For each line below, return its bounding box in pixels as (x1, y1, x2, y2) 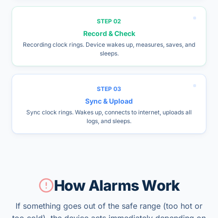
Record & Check (83, 29, 135, 37)
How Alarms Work (54, 177, 180, 194)
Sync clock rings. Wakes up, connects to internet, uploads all (26, 109, 192, 116)
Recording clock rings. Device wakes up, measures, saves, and (23, 41, 195, 48)
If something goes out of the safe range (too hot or (16, 201, 202, 211)
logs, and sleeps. (87, 117, 131, 125)
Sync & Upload (85, 97, 133, 105)
